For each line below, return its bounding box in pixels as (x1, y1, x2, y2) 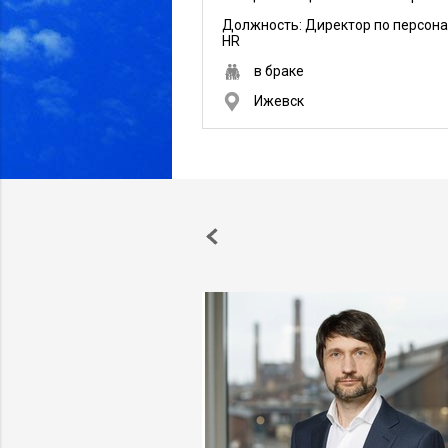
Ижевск (254, 93, 304, 109)
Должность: (222, 17, 305, 33)
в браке (254, 63, 304, 79)
